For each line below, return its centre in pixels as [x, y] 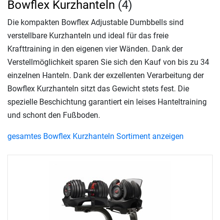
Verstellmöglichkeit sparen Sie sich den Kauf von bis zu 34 [108, 62]
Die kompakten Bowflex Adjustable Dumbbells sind [96, 23]
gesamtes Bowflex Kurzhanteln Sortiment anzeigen [96, 137]
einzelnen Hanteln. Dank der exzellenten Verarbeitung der [106, 76]
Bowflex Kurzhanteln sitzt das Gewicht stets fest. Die [98, 89]
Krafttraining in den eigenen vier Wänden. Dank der [95, 49]
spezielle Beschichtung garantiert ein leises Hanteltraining [107, 102]
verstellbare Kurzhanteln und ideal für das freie [88, 36]
